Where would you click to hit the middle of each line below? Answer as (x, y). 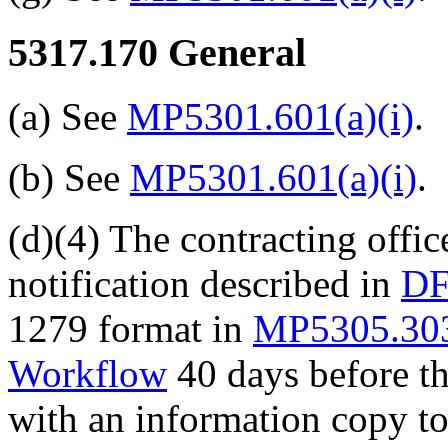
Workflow (87, 374)
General (232, 52)
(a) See (67, 117)
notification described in (204, 284)
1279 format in (130, 329)
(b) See (69, 178)
